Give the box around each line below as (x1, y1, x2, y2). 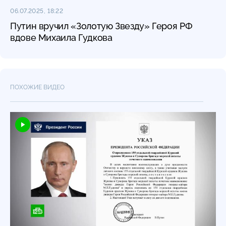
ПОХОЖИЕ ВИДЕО (10, 83, 65, 91)
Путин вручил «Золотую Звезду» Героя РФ (10, 20, 193, 31)
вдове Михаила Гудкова (10, 32, 112, 43)
